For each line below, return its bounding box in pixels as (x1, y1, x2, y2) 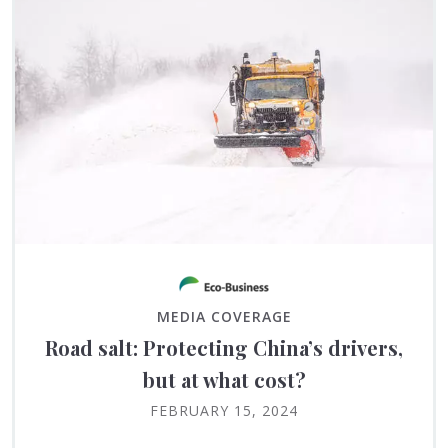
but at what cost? (142, 365, 306, 393)
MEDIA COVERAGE (156, 306, 292, 326)
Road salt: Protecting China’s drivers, (45, 333, 403, 361)
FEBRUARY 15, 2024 (150, 400, 298, 420)
